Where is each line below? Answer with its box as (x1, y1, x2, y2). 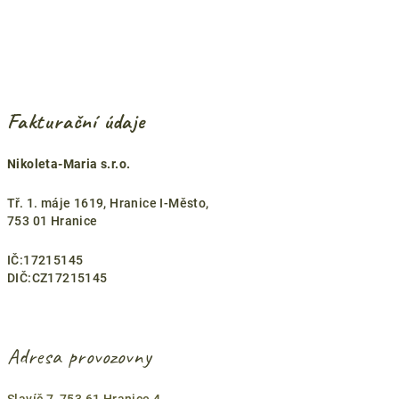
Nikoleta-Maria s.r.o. (7, 157, 131, 171)
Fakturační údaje (7, 108, 145, 134)
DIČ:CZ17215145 (7, 271, 108, 285)
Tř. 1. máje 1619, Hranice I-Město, (7, 196, 209, 210)
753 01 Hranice (7, 214, 101, 228)
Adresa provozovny (7, 343, 152, 370)
